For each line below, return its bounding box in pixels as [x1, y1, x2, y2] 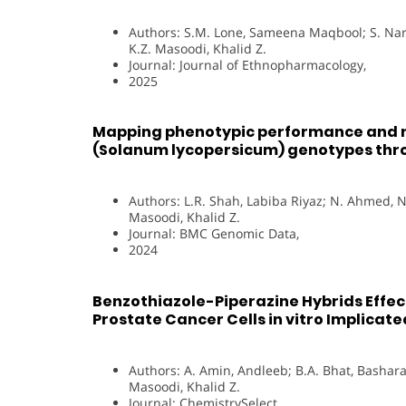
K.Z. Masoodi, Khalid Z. [129, 39, 266, 57]
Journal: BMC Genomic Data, [129, 225, 299, 243]
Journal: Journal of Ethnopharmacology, [129, 55, 366, 73]
